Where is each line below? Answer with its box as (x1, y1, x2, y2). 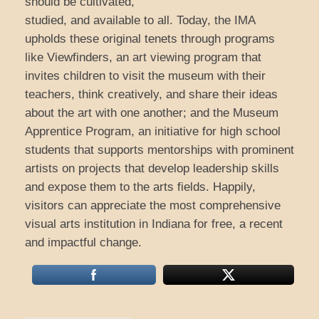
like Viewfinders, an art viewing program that (25, 51, 261, 65)
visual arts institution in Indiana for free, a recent (25, 217, 283, 231)
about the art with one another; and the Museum (25, 106, 278, 120)
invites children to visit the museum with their (25, 69, 266, 83)
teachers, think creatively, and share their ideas (25, 88, 278, 102)
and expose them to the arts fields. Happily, (25, 180, 256, 194)
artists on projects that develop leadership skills (25, 162, 279, 176)
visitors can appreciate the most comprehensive (25, 199, 281, 213)
